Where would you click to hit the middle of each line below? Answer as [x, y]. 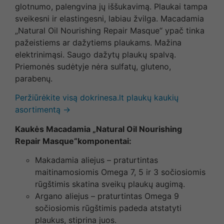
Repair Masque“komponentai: [74, 141]
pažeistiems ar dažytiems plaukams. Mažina [98, 42]
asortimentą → [43, 110]
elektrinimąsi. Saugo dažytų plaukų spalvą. [95, 54]
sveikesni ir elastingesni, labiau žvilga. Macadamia [109, 18]
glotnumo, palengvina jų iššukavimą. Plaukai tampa [111, 6]
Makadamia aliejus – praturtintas [96, 160]
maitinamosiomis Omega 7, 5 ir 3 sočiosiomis [120, 172]
